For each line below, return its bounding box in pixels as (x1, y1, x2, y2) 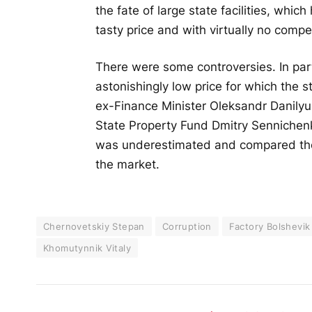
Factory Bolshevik (228, 220, 311, 232)
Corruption (162, 220, 212, 232)
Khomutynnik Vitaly (43, 242, 132, 253)
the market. (95, 157, 159, 172)
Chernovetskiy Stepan (43, 220, 145, 232)
